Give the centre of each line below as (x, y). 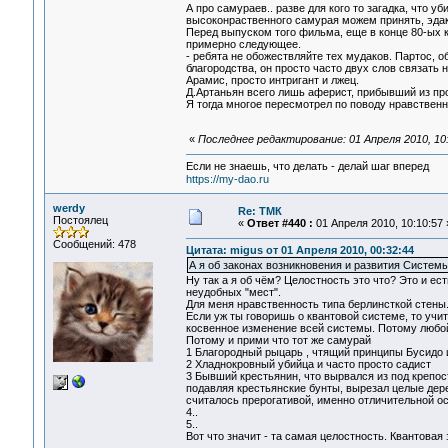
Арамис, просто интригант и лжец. (272, 80)
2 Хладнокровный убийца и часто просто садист (308, 364)
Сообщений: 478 (94, 244)
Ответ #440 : (279, 223)
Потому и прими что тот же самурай (278, 340)
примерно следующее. (243, 44)
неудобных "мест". (233, 292)
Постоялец (80, 220)
